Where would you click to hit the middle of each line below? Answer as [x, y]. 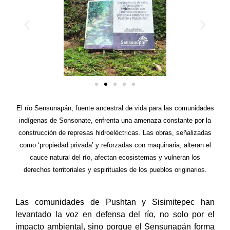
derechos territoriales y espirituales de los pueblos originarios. [115, 169]
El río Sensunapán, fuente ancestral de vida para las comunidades [115, 108]
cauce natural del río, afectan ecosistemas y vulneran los [115, 157]
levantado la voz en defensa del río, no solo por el [115, 214]
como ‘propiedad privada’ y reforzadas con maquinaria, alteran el [115, 145]
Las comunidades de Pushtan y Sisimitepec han [115, 202]
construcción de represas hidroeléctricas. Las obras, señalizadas [115, 132]
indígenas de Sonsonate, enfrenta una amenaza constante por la [115, 120]
